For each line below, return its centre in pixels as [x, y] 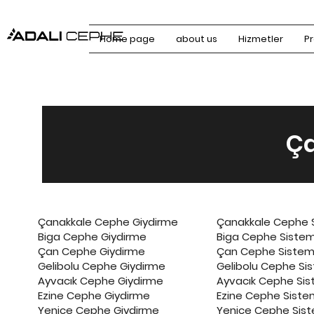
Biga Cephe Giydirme [92, 237]
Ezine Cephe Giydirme [94, 295]
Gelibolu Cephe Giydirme [102, 266]
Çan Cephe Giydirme [91, 251]
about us [197, 39]
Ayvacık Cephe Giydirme [101, 281]
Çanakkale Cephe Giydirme [108, 222]
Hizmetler [261, 39]
